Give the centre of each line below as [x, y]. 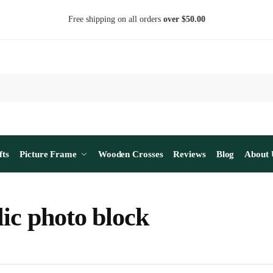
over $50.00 [184, 19]
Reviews [190, 154]
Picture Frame [48, 154]
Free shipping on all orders [115, 19]
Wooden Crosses [130, 154]
